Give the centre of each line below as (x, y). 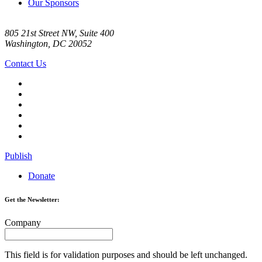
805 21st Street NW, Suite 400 (59, 33)
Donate (42, 175)
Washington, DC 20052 (48, 43)
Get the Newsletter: (32, 199)
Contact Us (25, 63)
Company (23, 222)
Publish (18, 156)
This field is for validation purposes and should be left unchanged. (126, 254)
